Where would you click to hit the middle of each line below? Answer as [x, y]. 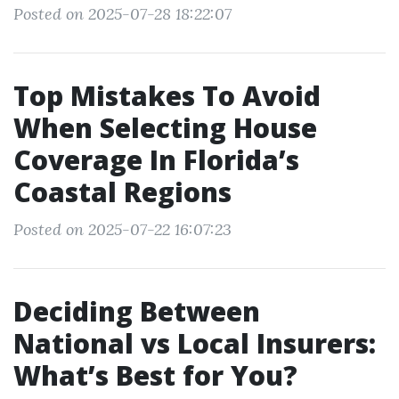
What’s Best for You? [155, 375]
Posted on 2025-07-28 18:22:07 [122, 14]
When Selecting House [165, 128]
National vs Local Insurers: [195, 343]
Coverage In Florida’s [156, 160]
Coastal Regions [122, 192]
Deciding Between [137, 311]
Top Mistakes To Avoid [167, 96]
